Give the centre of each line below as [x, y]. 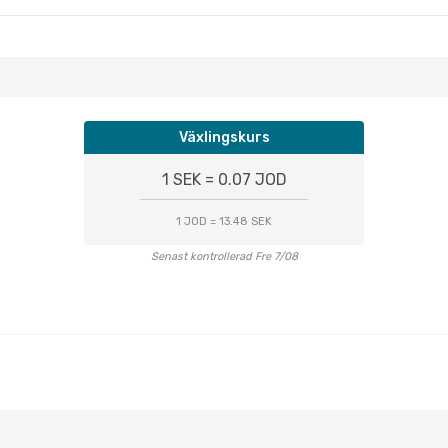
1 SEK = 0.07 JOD [224, 179]
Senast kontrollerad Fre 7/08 [224, 256]
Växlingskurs [224, 137]
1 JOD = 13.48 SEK [224, 221]
